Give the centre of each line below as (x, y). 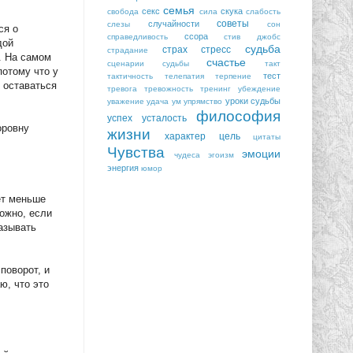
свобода (123, 11)
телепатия (184, 76)
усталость (164, 118)
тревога (122, 88)
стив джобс (253, 36)
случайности (173, 23)
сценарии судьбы (148, 63)
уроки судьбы (253, 100)
